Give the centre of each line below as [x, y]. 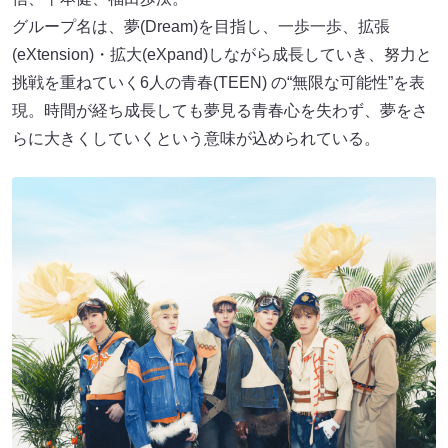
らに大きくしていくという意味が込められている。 [196, 138]
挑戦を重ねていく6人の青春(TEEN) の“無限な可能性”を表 [218, 82]
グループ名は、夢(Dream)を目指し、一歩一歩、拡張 [201, 26]
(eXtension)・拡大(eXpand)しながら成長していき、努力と [222, 54]
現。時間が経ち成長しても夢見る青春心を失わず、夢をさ [220, 110]
